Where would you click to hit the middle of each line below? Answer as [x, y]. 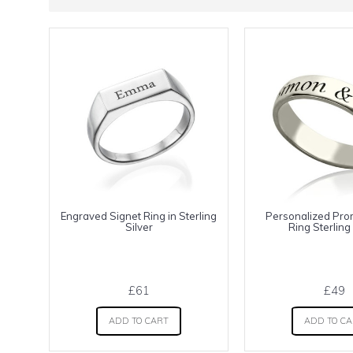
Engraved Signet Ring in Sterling [139, 216]
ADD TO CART [139, 321]
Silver [139, 227]
